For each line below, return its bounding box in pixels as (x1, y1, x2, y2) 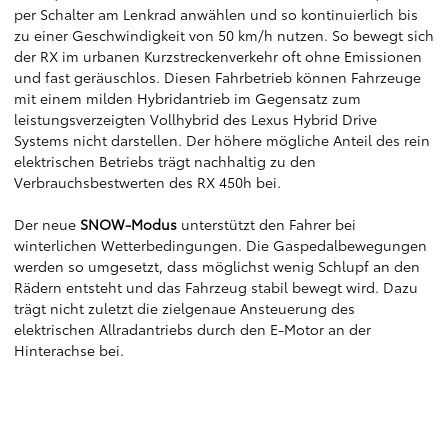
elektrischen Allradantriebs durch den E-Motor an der (14, 319, 371, 339)
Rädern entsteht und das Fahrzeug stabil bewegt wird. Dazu (14, 277, 418, 297)
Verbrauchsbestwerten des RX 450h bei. (14, 172, 281, 192)
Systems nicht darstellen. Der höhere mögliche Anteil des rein (14, 130, 430, 150)
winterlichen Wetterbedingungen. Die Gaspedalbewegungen (14, 235, 427, 255)
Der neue (14, 214, 80, 234)
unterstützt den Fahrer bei (177, 214, 356, 234)
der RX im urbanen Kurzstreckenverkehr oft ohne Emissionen (14, 46, 422, 66)
